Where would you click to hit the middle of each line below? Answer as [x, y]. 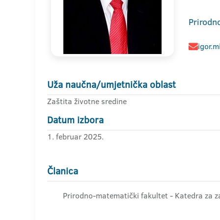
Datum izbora [75, 120]
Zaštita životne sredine [87, 101]
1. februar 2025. [75, 137]
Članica [63, 171]
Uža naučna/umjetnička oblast [111, 85]
